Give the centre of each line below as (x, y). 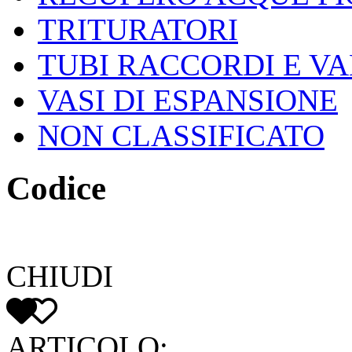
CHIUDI (60, 276)
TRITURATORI (138, 29)
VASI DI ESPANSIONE (188, 100)
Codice (56, 188)
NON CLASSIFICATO (181, 136)
